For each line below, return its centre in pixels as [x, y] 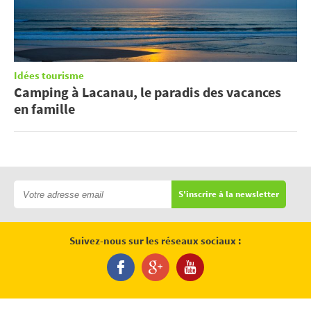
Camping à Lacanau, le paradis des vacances [148, 92]
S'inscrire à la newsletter [229, 194]
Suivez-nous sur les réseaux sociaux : [155, 242]
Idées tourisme [49, 76]
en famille [44, 109]
